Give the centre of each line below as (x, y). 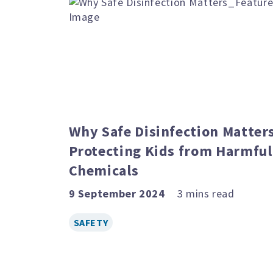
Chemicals (104, 170)
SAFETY (91, 222)
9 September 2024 (117, 193)
